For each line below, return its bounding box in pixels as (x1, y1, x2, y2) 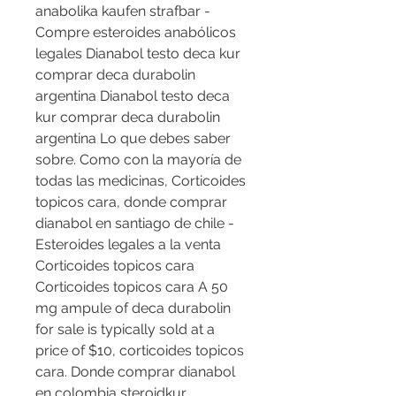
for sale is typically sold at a (35, 321, 215, 339)
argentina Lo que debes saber (35, 130, 231, 148)
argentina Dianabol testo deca (35, 88, 230, 105)
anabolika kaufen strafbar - (35, 3, 210, 20)
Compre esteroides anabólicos (35, 24, 236, 42)
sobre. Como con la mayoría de (35, 151, 241, 169)
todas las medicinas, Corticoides (35, 172, 246, 190)
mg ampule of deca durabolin (35, 300, 231, 317)
